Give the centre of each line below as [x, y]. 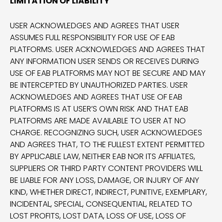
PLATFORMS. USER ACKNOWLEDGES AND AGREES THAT [108, 49]
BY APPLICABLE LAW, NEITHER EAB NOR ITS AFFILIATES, [103, 156]
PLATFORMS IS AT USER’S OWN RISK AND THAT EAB [99, 109]
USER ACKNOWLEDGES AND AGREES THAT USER [95, 26]
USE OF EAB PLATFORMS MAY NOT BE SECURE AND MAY [108, 73]
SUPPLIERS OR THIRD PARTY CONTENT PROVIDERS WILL [106, 168]
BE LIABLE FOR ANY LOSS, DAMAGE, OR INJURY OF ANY [105, 180]
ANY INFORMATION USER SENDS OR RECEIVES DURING [105, 61]
